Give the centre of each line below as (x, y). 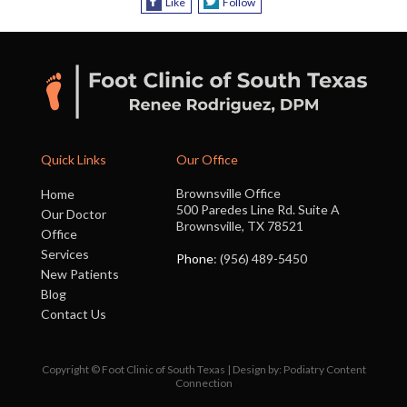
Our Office (207, 160)
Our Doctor (74, 213)
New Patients (80, 273)
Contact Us (74, 313)
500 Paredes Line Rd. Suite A (258, 209)
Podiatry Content (324, 369)
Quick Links (74, 160)
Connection (203, 382)
